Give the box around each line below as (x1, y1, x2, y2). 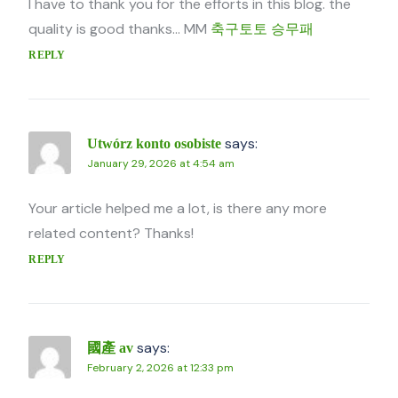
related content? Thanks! (28, 224, 195, 243)
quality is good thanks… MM (28, 20, 211, 39)
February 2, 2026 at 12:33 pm (87, 361, 235, 376)
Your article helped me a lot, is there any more (28, 199, 328, 219)
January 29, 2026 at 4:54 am (87, 156, 235, 171)
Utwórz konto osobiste (87, 136, 222, 152)
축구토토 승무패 (211, 20, 314, 39)
